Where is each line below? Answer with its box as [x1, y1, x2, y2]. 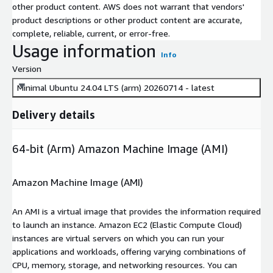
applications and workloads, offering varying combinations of [12, 246, 246, 257]
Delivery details [12, 107, 95, 121]
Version [12, 63, 41, 74]
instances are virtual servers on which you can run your [12, 232, 224, 243]
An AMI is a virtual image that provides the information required [12, 205, 261, 216]
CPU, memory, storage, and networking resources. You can [12, 259, 237, 270]
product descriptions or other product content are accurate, [12, 14, 242, 25]
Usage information [12, 40, 156, 61]
